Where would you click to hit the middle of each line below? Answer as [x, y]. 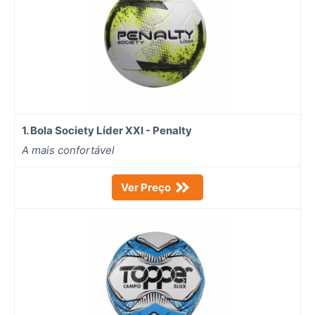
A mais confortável [68, 150]
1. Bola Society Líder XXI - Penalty [108, 130]
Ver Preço [146, 187]
